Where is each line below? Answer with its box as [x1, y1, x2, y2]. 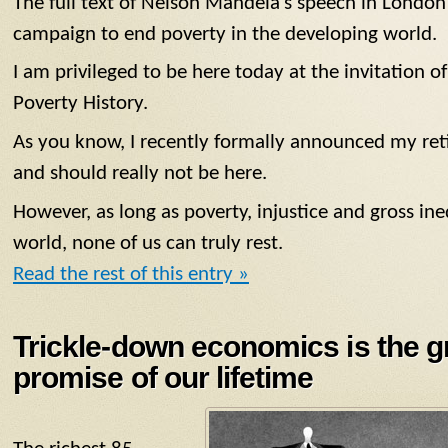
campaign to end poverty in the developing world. [13, 23, 437, 45]
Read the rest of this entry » [13, 264, 249, 286]
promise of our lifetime [13, 360, 314, 394]
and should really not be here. [13, 163, 267, 185]
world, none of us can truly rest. [13, 233, 283, 255]
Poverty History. [13, 93, 148, 115]
